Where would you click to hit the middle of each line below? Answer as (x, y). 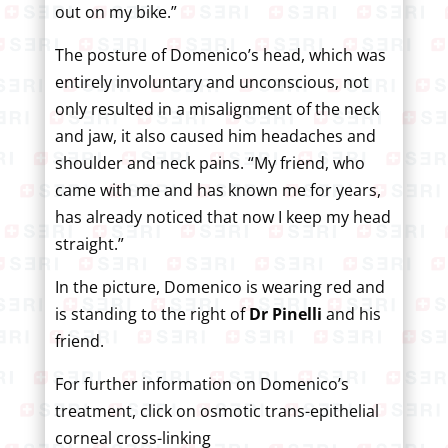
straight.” (89, 243)
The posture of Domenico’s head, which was (220, 54)
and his (353, 313)
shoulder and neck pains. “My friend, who (209, 162)
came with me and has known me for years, (217, 189)
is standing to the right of (151, 313)
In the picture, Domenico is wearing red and (219, 286)
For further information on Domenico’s (201, 383)
